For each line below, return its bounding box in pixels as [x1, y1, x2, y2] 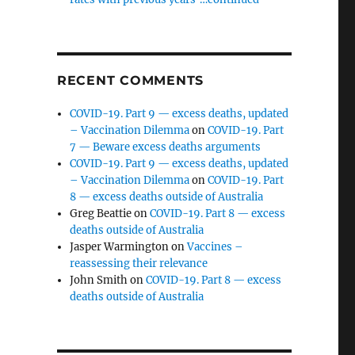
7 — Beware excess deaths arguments [70, 140, 261, 154]
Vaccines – [187, 240, 244, 254]
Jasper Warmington [70, 240, 170, 254]
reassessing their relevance [70, 257, 208, 270]
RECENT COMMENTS [56, 73, 204, 88]
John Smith [70, 273, 128, 287]
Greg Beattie [70, 207, 132, 220]
